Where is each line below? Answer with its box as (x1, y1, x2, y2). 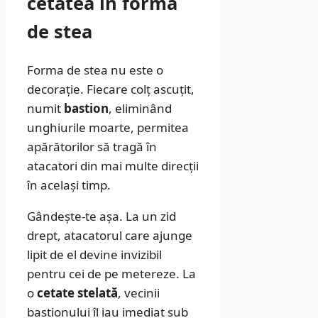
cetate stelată (37, 285, 118, 302)
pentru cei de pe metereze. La (27, 265, 196, 283)
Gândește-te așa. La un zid (27, 208, 176, 225)
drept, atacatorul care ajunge (27, 227, 192, 244)
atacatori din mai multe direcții (27, 158, 199, 175)
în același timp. (27, 177, 111, 194)
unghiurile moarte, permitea (27, 119, 189, 136)
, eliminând (109, 100, 172, 117)
